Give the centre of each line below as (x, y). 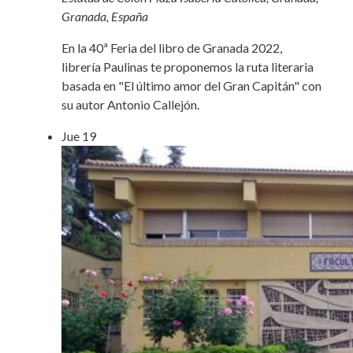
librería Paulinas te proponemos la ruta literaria (188, 66)
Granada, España (105, 16)
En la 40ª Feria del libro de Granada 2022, (172, 47)
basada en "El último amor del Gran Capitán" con (191, 85)
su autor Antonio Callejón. (130, 104)
